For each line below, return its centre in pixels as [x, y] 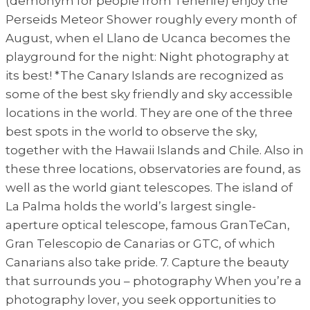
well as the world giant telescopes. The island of [149, 187]
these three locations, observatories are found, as [153, 168]
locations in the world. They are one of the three [149, 112]
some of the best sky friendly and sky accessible [149, 94]
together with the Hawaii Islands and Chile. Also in [155, 150]
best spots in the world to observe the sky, [131, 131]
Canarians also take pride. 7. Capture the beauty [147, 262]
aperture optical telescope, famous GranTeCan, [148, 225]
